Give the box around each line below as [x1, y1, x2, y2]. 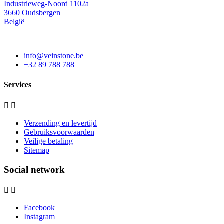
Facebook [24, 203, 55, 212]
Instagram [24, 212, 55, 221]
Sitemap [24, 145, 49, 154]
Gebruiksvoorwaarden [24, 127, 94, 136]
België [4, 17, 24, 26]
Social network [4, 164, 65, 175]
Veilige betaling [24, 136, 73, 145]
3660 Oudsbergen [4, 8, 60, 17]
